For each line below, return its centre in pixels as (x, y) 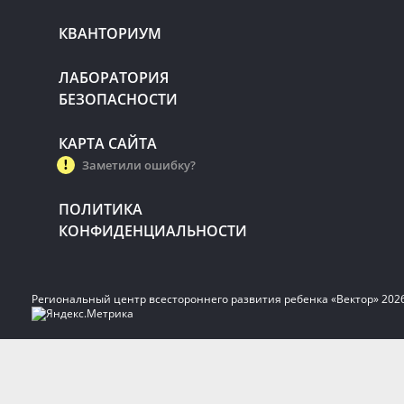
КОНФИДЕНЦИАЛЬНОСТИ (153, 231)
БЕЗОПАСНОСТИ (118, 99)
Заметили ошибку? (139, 165)
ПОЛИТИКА (101, 209)
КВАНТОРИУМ (110, 33)
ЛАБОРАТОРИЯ (114, 78)
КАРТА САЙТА (108, 143)
